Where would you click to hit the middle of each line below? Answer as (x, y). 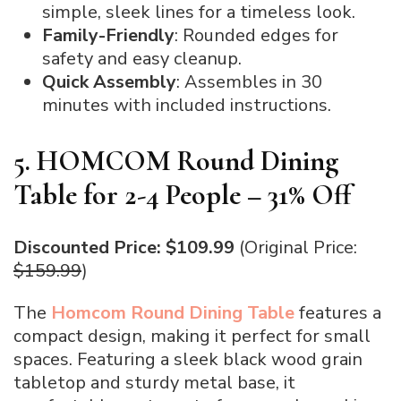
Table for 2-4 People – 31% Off (182, 195)
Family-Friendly (108, 36)
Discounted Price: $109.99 (126, 247)
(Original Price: (298, 247)
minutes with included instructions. (187, 106)
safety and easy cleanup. (142, 59)
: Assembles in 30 (249, 82)
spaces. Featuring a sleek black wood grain (188, 359)
